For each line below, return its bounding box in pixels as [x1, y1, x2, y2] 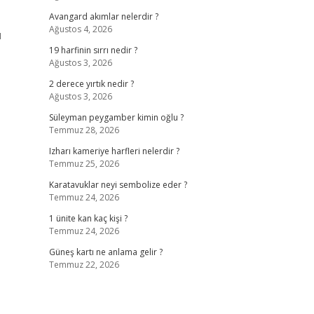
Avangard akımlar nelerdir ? [48, 11, 158, 22]
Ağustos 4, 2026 [48, 23, 112, 35]
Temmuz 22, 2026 [48, 259, 119, 271]
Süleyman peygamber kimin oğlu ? [48, 111, 184, 123]
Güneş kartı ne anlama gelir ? [48, 246, 163, 258]
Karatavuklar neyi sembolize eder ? [48, 179, 187, 191]
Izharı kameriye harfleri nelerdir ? [48, 145, 179, 157]
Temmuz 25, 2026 [48, 158, 119, 170]
